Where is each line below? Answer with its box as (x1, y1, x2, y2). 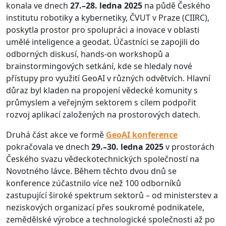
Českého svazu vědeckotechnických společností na (6, 153, 199, 164)
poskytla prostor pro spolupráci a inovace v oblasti (6, 24, 199, 35)
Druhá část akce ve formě (6, 129, 106, 140)
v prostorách (163, 141, 214, 152)
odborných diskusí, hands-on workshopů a (6, 48, 169, 60)
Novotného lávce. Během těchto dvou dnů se (6, 165, 177, 177)
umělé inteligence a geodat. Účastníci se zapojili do (6, 36, 200, 47)
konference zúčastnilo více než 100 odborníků (6, 177, 181, 189)
